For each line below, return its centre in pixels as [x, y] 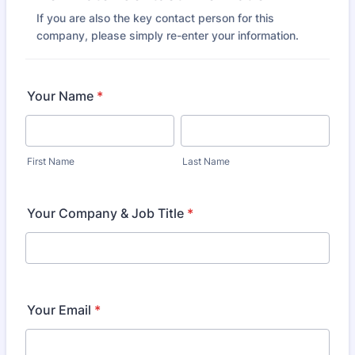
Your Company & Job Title [105, 213]
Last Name [206, 161]
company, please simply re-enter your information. [168, 35]
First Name [51, 161]
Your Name [60, 96]
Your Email [59, 310]
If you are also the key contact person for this [155, 18]
